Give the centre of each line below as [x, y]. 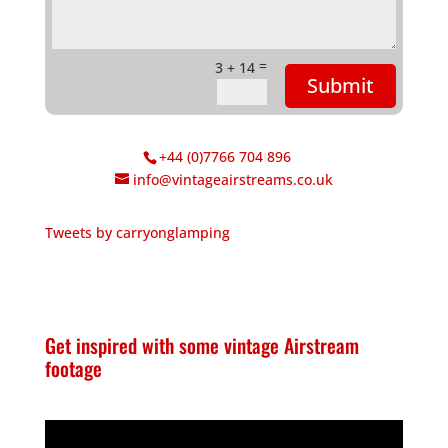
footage [73, 369]
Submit [341, 86]
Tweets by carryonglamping [137, 233]
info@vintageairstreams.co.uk [232, 180]
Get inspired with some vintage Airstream [201, 346]
